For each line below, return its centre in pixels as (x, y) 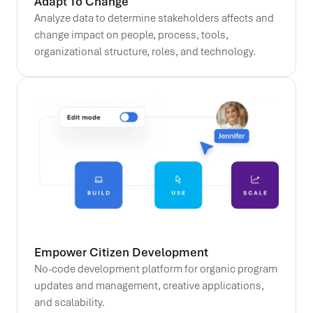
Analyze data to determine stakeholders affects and (154, 17)
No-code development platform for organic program (156, 268)
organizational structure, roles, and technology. (145, 51)
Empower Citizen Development (121, 252)
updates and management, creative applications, (149, 285)
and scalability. (70, 301)
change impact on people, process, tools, (131, 34)
